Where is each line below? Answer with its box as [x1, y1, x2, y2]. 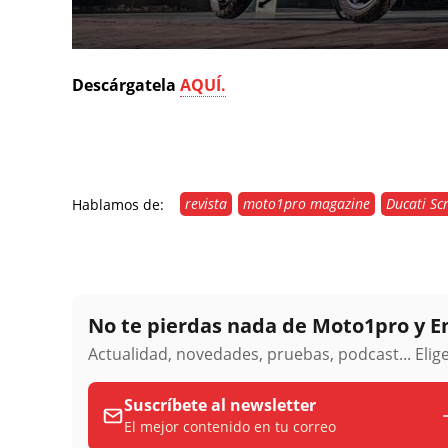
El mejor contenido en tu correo [124, 417, 336, 437]
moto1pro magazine [243, 193, 370, 213]
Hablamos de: [72, 194, 164, 214]
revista [185, 193, 227, 213]
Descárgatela [72, 73, 176, 96]
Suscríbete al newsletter [124, 394, 316, 417]
